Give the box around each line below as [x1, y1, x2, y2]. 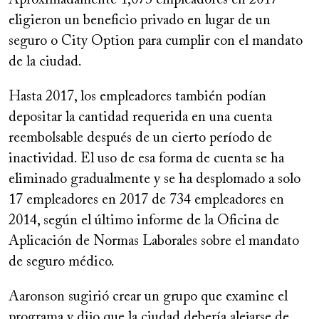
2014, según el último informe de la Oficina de [9, 214, 279, 229]
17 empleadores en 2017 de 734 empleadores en [9, 193, 284, 208]
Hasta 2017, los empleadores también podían [9, 90, 266, 105]
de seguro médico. [9, 255, 115, 270]
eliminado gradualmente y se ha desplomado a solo [9, 172, 300, 187]
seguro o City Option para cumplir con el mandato [9, 34, 303, 49]
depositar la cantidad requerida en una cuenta [9, 110, 272, 125]
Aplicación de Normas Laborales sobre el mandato [9, 234, 299, 249]
